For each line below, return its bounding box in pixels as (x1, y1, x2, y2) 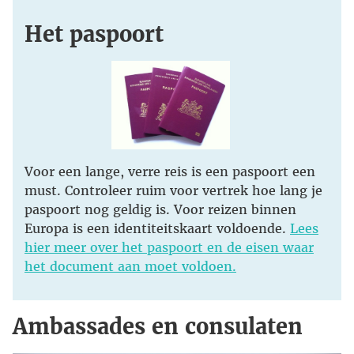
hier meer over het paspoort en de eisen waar (24, 239, 314, 256)
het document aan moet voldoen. (24, 258, 236, 275)
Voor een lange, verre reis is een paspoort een (24, 164, 315, 180)
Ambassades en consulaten (13, 313, 303, 341)
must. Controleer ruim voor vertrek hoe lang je (24, 183, 322, 199)
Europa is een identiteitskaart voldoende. (24, 220, 290, 237)
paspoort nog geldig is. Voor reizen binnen (24, 201, 296, 218)
